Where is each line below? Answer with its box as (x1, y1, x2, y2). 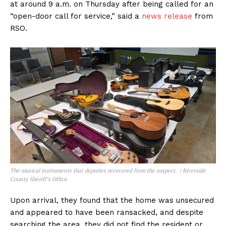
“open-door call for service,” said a (10, 12, 142, 21)
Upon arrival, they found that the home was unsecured (10, 195, 214, 205)
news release (142, 12, 192, 21)
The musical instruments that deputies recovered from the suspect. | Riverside (10, 166, 206, 174)
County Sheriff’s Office (10, 175, 67, 183)
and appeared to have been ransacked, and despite (10, 207, 203, 217)
